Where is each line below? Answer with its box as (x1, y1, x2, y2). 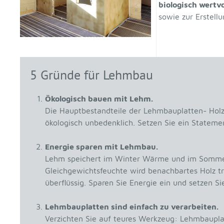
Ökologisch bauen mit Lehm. (45, 94, 153, 103)
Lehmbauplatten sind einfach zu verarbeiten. (45, 202, 218, 211)
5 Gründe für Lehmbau (30, 66, 153, 83)
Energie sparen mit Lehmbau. (45, 142, 158, 151)
